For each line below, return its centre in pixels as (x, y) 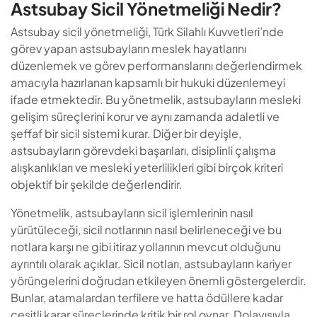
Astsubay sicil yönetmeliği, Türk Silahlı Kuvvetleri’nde (147, 32)
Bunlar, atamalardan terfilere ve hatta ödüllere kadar (147, 298)
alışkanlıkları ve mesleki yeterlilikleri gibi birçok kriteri (147, 168)
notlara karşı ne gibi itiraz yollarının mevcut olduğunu (146, 247)
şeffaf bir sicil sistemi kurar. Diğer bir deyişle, (126, 134)
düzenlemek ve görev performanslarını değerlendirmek (156, 66)
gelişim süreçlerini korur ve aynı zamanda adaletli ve (145, 117)
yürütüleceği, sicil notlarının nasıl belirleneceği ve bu (146, 230)
